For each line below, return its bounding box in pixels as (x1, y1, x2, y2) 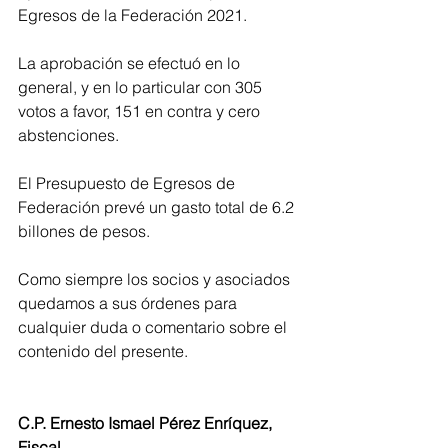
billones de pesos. (18, 221, 154, 241)
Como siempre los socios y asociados (18, 269, 294, 289)
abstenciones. (18, 125, 119, 145)
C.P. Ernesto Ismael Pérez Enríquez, (18, 413, 276, 433)
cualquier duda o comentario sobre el (18, 317, 291, 337)
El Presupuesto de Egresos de (18, 173, 239, 193)
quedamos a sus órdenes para (18, 293, 241, 313)
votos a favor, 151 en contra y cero (18, 101, 264, 121)
